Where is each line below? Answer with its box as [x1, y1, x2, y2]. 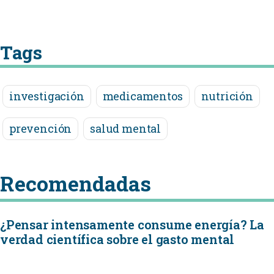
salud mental [90, 121, 161, 136]
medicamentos [102, 89, 183, 103]
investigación [9, 89, 84, 103]
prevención [9, 121, 72, 136]
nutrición [201, 89, 253, 103]
